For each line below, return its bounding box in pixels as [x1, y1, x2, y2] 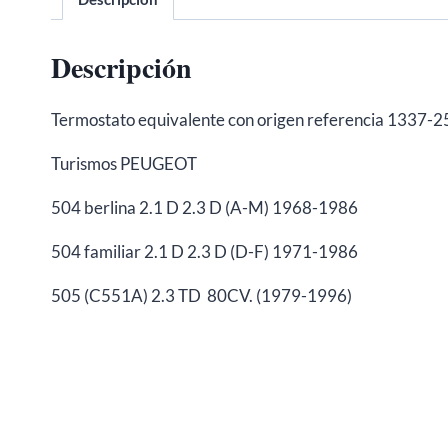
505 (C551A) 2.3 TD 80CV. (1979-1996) [51, 285, 352, 307]
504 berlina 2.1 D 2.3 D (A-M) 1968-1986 [51, 197, 358, 219]
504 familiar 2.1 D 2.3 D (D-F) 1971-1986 [51, 241, 358, 263]
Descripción [51, 47, 192, 89]
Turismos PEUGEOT [51, 153, 197, 175]
